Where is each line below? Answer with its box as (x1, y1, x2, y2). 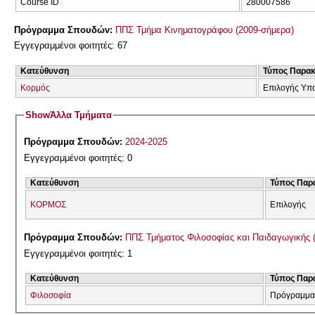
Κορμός (20, 82, 50, 93)
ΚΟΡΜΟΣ (30, 200, 67, 210)
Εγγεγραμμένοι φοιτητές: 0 (24, 153, 133, 164)
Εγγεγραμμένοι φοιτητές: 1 (24, 247, 133, 259)
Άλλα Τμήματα (50, 110, 112, 121)
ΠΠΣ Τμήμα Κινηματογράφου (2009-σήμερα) (115, 24, 294, 35)
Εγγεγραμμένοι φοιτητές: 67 (14, 40, 127, 51)
